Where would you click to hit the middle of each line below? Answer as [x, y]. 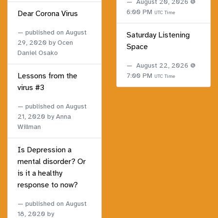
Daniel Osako [38, 53]
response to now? [48, 185]
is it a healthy [40, 173]
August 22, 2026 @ [166, 66]
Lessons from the [47, 76]
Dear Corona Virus [48, 14]
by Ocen [60, 43]
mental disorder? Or [52, 162]
